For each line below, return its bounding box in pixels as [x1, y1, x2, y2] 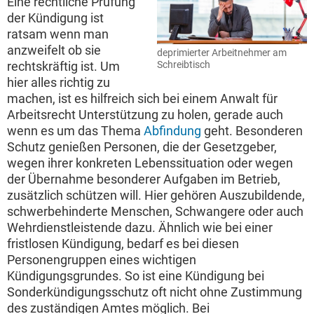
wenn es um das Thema [7, 123, 144, 139]
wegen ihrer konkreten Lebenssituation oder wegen [7, 156, 293, 171]
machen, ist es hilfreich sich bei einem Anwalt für [7, 91, 278, 107]
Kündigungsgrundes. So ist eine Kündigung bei [7, 268, 264, 284]
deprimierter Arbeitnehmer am [157, 46, 287, 59]
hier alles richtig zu [7, 75, 110, 90]
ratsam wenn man [7, 27, 109, 42]
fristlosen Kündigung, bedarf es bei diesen [7, 236, 239, 252]
